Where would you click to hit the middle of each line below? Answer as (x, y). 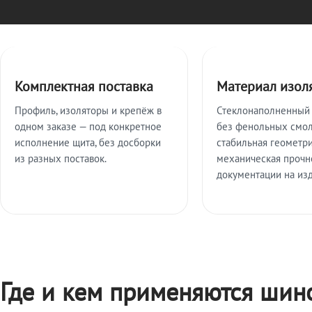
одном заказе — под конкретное (88, 126)
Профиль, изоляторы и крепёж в (88, 110)
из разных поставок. (61, 158)
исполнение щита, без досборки (88, 142)
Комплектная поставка (84, 86)
